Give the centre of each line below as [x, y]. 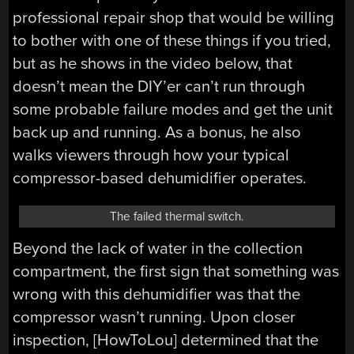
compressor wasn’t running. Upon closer [154, 317]
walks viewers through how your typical [151, 155]
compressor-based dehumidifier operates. [160, 178]
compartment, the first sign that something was [176, 271]
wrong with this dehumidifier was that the [157, 294]
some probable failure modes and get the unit [173, 109]
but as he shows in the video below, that [153, 63]
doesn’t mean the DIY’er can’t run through [159, 86]
